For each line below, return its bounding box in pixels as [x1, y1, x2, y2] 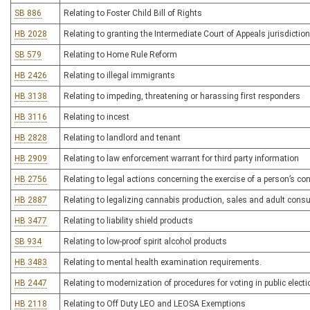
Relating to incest [64, 112, 129, 122]
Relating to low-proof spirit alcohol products [64, 237, 227, 246]
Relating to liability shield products [64, 216, 193, 226]
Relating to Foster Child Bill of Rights [64, 8, 202, 18]
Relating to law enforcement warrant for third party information [64, 154, 299, 163]
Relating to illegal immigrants [64, 71, 175, 80]
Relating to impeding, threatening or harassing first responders [64, 91, 300, 101]
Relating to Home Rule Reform [64, 50, 177, 60]
